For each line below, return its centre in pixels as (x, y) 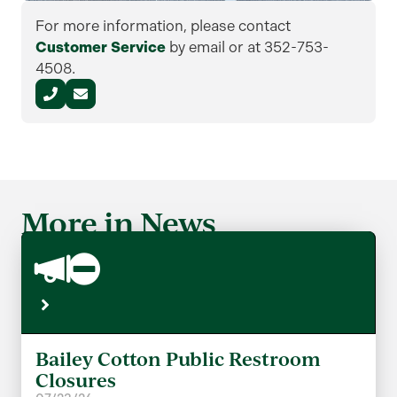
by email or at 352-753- (247, 47)
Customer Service (101, 47)
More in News (119, 223)
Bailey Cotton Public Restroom (178, 359)
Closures (76, 381)
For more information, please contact (163, 26)
